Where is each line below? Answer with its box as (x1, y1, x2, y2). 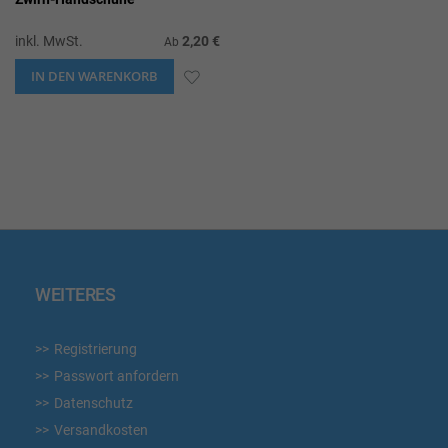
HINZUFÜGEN (199, 136, 293, 153)
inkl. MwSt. (15, 32, 83, 49)
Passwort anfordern (54, 368, 179, 384)
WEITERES (35, 284, 115, 305)
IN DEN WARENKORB (31, 66, 158, 85)
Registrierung (54, 341, 137, 357)
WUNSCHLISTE (199, 101, 305, 118)
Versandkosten (54, 422, 148, 438)
